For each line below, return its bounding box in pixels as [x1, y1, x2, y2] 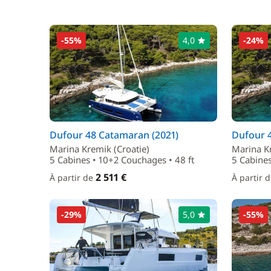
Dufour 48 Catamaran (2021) [50, 128, 178, 142]
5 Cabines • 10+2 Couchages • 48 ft [50, 154, 194, 166]
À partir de [50, 172, 96, 183]
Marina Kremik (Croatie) [50, 143, 149, 155]
